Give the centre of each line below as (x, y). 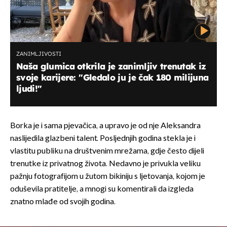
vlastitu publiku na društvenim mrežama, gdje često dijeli (107, 152)
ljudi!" (29, 89)
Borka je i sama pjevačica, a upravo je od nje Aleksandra (105, 126)
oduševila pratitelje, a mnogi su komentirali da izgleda (102, 190)
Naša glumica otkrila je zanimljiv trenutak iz (111, 66)
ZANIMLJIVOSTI (39, 54)
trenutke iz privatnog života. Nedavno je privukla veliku (105, 164)
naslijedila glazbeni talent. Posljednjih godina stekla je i (103, 139)
